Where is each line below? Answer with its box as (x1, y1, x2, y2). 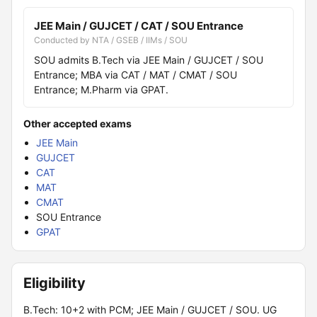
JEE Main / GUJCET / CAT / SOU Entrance (34, 19, 243, 33)
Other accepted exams (23, 117, 132, 129)
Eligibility (23, 275, 86, 292)
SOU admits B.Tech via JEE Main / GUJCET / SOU (34, 54, 263, 66)
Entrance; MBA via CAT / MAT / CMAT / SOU (34, 69, 237, 81)
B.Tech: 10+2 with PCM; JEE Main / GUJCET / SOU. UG (23, 304, 277, 316)
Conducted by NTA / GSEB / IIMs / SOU (34, 35, 188, 45)
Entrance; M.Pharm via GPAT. (34, 83, 168, 96)
